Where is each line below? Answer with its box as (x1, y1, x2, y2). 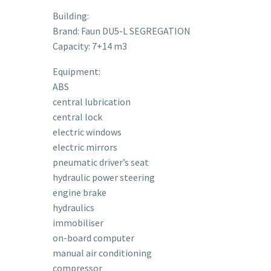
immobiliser (53, 217, 103, 229)
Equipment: (53, 65, 100, 78)
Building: (53, 9, 89, 22)
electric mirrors (53, 141, 117, 154)
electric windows (53, 126, 122, 139)
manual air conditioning (53, 247, 152, 260)
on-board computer (53, 232, 134, 244)
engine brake (53, 186, 106, 199)
